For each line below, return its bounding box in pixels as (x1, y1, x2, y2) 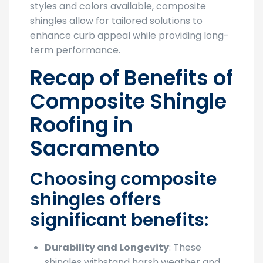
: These (169, 240, 201, 254)
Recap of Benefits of (30, 63, 233, 92)
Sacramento (30, 133, 159, 163)
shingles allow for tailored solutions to (30, 14, 203, 28)
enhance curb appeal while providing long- (30, 28, 229, 42)
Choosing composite (30, 166, 217, 191)
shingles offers (30, 187, 161, 212)
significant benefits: (30, 207, 208, 232)
